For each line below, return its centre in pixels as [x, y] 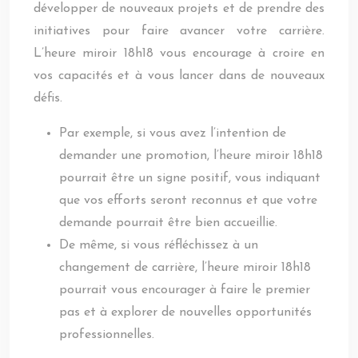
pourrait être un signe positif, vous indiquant [190, 178]
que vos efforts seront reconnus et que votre [188, 201]
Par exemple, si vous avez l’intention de [173, 133]
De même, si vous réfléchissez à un [159, 245]
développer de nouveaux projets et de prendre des [179, 9]
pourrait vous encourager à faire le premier [185, 290]
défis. [48, 98]
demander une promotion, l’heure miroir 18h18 [191, 156]
